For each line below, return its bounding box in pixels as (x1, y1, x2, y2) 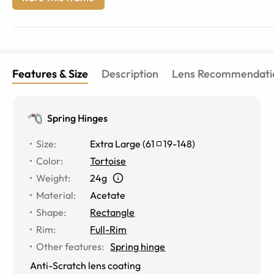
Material (36, 188, 74, 201)
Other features (36, 240, 102, 253)
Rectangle (90, 206, 135, 218)
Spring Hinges (47, 111, 108, 124)
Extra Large (90, 137, 141, 150)
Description (102, 66, 158, 81)
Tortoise (90, 154, 127, 167)
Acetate (90, 188, 126, 201)
